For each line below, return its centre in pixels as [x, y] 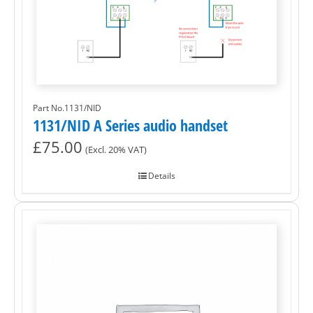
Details [161, 176]
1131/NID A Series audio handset [130, 125]
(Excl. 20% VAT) [116, 150]
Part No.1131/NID [67, 108]
